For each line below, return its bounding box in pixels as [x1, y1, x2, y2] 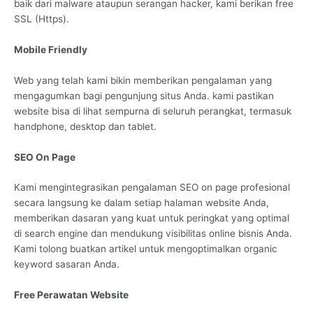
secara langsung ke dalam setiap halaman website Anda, [14, 197, 269, 209]
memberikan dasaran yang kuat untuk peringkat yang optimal [14, 212, 289, 224]
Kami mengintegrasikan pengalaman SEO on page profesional [14, 182, 290, 194]
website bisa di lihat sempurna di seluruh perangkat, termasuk [14, 105, 291, 117]
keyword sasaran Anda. [14, 259, 119, 270]
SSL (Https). [14, 13, 69, 24]
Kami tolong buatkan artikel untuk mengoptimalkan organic [14, 243, 277, 255]
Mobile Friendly [14, 43, 87, 55]
